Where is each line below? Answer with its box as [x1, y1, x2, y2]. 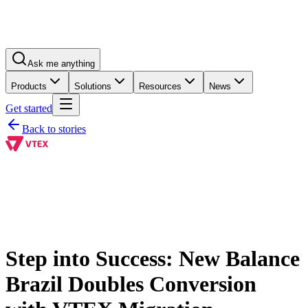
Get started [5, 102, 52, 114]
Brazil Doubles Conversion [5, 272, 256, 297]
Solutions [74, 81, 111, 91]
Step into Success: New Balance [5, 246, 300, 272]
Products [11, 81, 47, 91]
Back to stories [22, 123, 86, 135]
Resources [139, 81, 181, 91]
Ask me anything [27, 58, 95, 69]
